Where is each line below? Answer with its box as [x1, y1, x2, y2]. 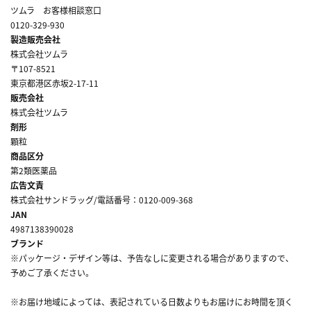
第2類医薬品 [10, 165, 57, 177]
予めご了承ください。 [10, 267, 94, 279]
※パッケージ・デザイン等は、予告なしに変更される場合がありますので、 [10, 252, 294, 264]
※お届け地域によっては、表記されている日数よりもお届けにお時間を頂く [10, 296, 293, 308]
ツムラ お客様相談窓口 [10, 4, 101, 17]
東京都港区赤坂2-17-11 [10, 77, 99, 90]
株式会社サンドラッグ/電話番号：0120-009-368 [10, 194, 193, 206]
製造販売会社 [10, 33, 60, 46]
